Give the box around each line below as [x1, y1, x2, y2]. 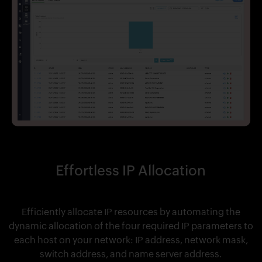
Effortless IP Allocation [56, 163, 206, 179]
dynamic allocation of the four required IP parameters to [8, 220, 253, 232]
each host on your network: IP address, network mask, [13, 235, 248, 246]
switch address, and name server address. [40, 249, 222, 260]
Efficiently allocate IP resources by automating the [21, 206, 240, 218]
